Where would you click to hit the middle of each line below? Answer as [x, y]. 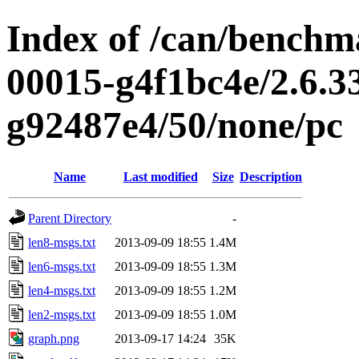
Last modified [160, 176]
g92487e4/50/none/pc [175, 125]
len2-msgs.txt [62, 314]
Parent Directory [70, 218]
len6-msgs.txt [62, 266]
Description [271, 176]
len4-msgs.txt [62, 290]
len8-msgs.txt [62, 242]
